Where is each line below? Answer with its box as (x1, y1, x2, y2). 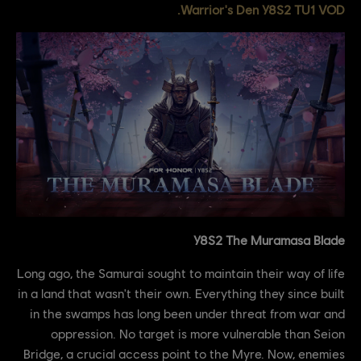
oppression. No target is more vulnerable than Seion (51, 326, 345, 341)
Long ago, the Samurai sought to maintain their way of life (17, 265, 345, 280)
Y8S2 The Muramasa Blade (193, 232, 345, 247)
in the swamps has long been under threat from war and (30, 305, 345, 321)
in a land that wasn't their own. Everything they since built (18, 285, 345, 301)
